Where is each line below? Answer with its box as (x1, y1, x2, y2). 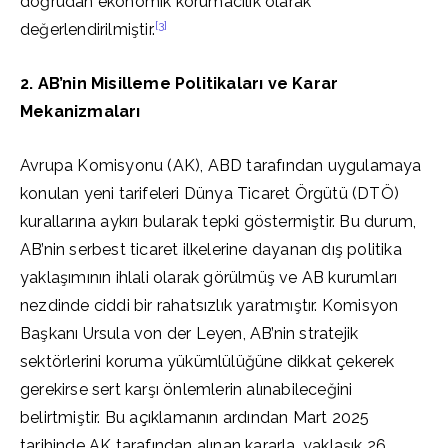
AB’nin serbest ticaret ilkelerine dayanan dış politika (20, 240, 402, 259)
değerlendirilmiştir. (20, 20, 155, 39)
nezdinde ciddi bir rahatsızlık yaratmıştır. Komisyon (20, 296, 399, 315)
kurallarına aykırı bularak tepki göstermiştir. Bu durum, (20, 212, 417, 231)
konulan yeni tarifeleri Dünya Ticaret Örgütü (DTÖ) (20, 184, 400, 203)
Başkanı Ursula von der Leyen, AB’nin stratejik (20, 324, 359, 343)
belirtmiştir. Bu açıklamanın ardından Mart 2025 (20, 408, 370, 427)
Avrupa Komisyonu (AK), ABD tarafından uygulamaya (20, 156, 422, 175)
